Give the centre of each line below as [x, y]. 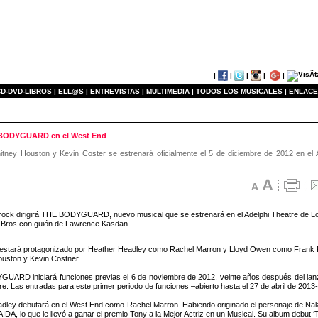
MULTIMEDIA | [170, 91]
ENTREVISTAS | [117, 91]
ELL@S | [73, 91]
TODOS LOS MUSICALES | [241, 91]
